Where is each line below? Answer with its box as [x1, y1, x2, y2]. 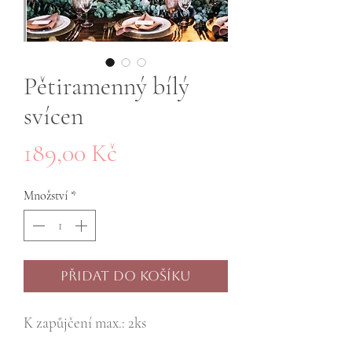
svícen [24, 101, 83, 132]
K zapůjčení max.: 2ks [24, 313, 146, 332]
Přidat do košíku [60, 268, 191, 284]
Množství [24, 188, 68, 204]
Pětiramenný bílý [24, 71, 189, 102]
